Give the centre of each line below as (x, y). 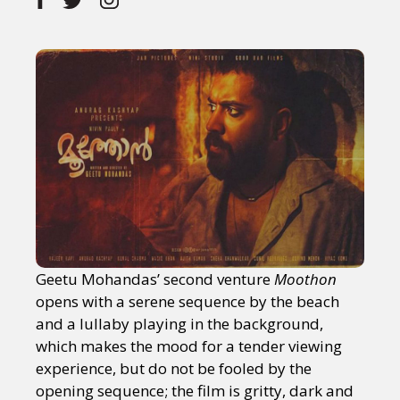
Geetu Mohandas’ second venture (155, 279)
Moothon (305, 279)
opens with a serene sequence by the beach (187, 302)
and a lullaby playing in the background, (179, 324)
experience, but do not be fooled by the (174, 369)
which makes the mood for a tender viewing (189, 346)
